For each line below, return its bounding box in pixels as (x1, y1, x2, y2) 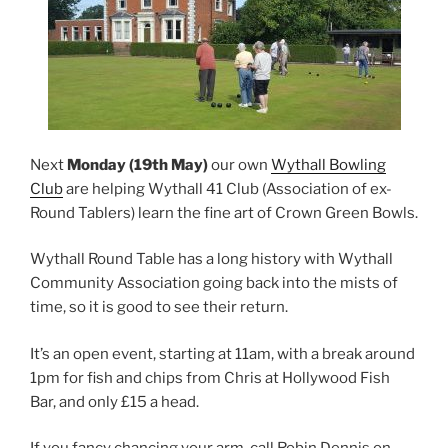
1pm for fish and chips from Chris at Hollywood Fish (30, 368, 390, 387)
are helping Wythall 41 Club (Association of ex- (63, 179, 392, 198)
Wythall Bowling (271, 155, 386, 174)
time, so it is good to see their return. (30, 298, 288, 316)
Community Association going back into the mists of (30, 274, 398, 292)
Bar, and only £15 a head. (30, 392, 199, 411)
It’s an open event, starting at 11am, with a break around (30, 344, 415, 363)
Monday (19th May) (67, 155, 208, 174)
